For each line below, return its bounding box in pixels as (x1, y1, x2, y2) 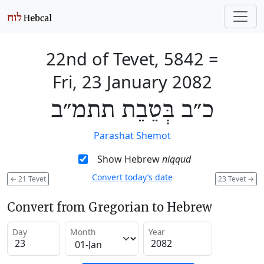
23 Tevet (218, 173, 247, 184)
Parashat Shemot (93, 129, 171, 142)
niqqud (161, 153, 191, 166)
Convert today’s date (91, 171, 173, 183)
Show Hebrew (97, 153, 162, 166)
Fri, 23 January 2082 (52, 70, 212, 93)
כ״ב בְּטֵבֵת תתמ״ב (50, 97, 214, 125)
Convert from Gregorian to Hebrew (7, 199, 212, 214)
